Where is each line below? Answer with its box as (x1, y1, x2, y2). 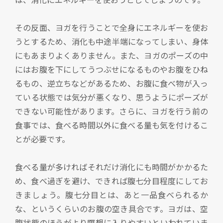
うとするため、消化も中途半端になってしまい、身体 (15, 35, 208, 48)
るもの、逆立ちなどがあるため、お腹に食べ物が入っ (15, 77, 208, 90)
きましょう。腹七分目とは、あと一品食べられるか (15, 189, 208, 201)
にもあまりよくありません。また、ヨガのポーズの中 (15, 49, 208, 62)
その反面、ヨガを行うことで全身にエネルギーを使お (15, 21, 208, 34)
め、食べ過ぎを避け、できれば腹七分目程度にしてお (15, 175, 208, 187)
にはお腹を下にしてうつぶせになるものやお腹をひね (15, 63, 208, 76)
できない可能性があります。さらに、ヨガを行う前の (15, 105, 208, 117)
